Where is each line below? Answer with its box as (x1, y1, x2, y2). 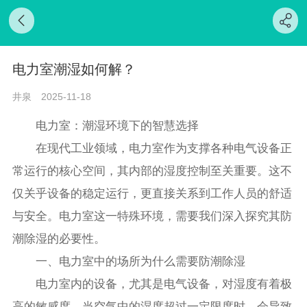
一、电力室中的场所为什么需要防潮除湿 (12, 254, 246, 268)
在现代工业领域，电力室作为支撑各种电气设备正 (12, 141, 293, 155)
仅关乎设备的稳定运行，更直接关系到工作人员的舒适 (12, 186, 293, 200)
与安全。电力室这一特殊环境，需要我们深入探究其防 (12, 209, 293, 223)
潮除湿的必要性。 (12, 232, 106, 245)
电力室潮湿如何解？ (12, 62, 136, 77)
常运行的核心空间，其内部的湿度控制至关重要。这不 (12, 164, 293, 177)
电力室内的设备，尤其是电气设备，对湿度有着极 (12, 277, 293, 291)
